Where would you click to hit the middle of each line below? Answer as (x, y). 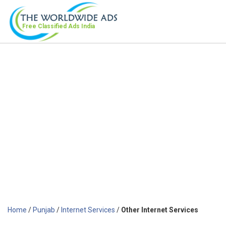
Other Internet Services (160, 210)
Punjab (44, 210)
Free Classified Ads (52, 26)
